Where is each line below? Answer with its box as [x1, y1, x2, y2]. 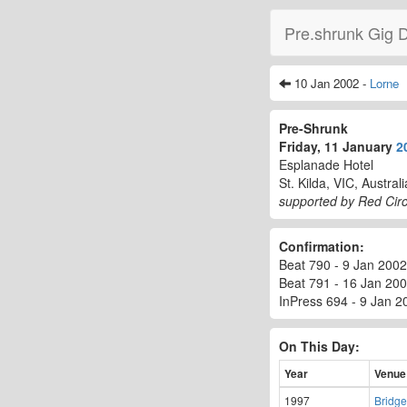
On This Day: [279, 337, 360, 355]
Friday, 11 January [279, 137, 396, 155]
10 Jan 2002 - [291, 74, 370, 92]
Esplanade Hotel [279, 155, 373, 174]
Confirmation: [279, 237, 364, 255]
